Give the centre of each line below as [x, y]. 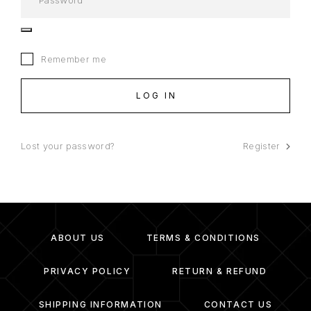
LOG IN [157, 95]
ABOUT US [78, 238]
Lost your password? [68, 146]
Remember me [72, 59]
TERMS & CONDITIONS [203, 238]
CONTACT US [238, 304]
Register [262, 146]
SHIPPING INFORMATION [100, 304]
